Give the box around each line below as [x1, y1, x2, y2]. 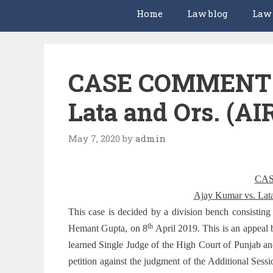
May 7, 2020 [68, 132, 120, 144]
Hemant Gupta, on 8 [68, 223, 148, 234]
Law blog [187, 7, 228, 20]
